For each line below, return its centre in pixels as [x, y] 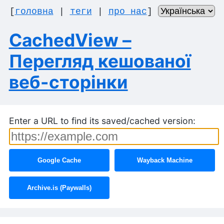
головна [34, 11]
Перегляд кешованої [100, 61]
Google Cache [59, 160]
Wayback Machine [165, 160]
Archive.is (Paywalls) [59, 188]
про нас [127, 11]
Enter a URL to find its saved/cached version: [102, 120]
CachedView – [70, 40]
